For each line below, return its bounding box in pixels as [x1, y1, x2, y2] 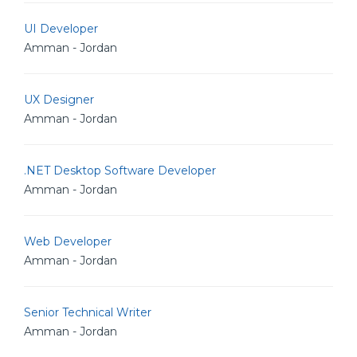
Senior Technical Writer [24, 305, 151, 320]
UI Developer [24, 22, 98, 36]
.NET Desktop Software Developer [24, 163, 216, 178]
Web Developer [24, 234, 112, 249]
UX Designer [24, 92, 94, 107]
